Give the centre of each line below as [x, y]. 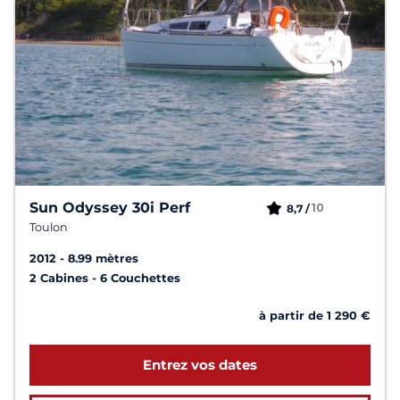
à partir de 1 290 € [315, 315]
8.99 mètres [103, 258]
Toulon [49, 227]
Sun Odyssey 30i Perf [110, 207]
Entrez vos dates [200, 364]
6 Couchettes [140, 278]
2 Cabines [61, 278]
